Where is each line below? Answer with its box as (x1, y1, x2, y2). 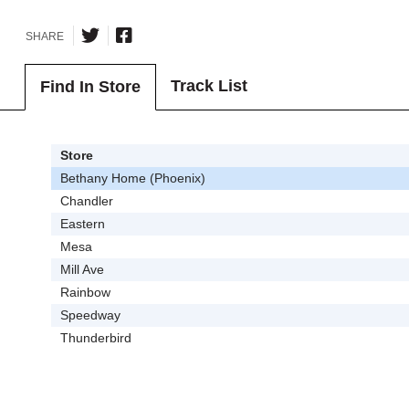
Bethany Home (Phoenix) (59, 171, 205, 186)
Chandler (59, 194, 113, 209)
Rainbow (59, 285, 110, 300)
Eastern (59, 216, 105, 232)
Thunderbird (59, 330, 131, 346)
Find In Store (39, 78, 141, 97)
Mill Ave (59, 262, 104, 278)
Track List (170, 77, 247, 96)
